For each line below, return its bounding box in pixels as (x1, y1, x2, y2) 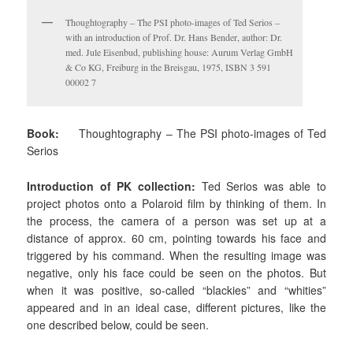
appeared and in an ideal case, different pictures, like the (27, 299, 326, 315)
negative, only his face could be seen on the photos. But (27, 264, 326, 281)
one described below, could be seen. (27, 316, 210, 333)
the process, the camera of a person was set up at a (27, 212, 326, 229)
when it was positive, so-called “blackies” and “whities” (27, 281, 326, 298)
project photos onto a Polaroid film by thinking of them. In (27, 195, 326, 211)
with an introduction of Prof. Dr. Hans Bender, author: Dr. (65, 31, 283, 44)
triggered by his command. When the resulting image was (27, 247, 326, 263)
